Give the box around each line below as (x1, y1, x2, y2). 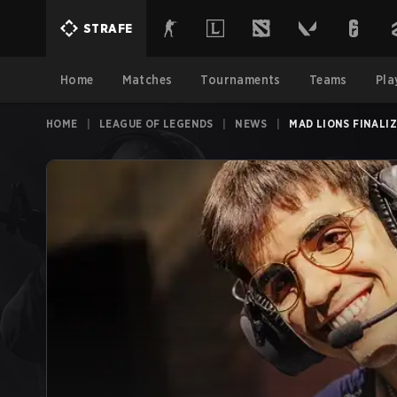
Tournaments (200, 73, 281, 87)
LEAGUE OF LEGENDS (99, 117, 214, 130)
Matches (121, 73, 173, 87)
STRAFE (83, 21, 133, 35)
